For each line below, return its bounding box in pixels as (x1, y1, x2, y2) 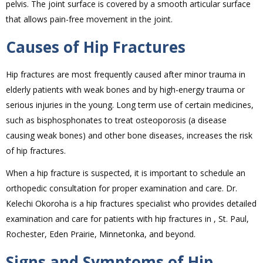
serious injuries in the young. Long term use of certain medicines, (6, 99, 254, 111)
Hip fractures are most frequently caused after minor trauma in (6, 69, 245, 80)
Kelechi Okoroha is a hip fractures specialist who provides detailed (6, 198, 257, 210)
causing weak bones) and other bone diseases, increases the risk (6, 130, 252, 141)
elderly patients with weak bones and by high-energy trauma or (6, 84, 245, 96)
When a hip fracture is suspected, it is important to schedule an (6, 167, 245, 179)
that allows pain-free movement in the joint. (6, 14, 173, 25)
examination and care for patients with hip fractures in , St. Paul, (6, 213, 249, 225)
